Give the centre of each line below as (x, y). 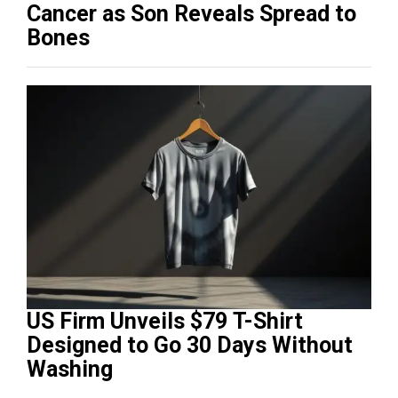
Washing (70, 370)
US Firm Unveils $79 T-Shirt (165, 322)
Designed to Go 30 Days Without (190, 346)
